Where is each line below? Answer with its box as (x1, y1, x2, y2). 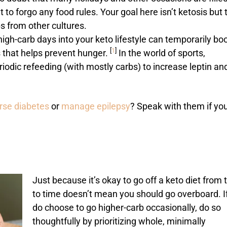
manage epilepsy (61, 101, 130, 112)
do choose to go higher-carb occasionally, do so (32, 203, 221, 213)
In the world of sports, (117, 48, 205, 59)
